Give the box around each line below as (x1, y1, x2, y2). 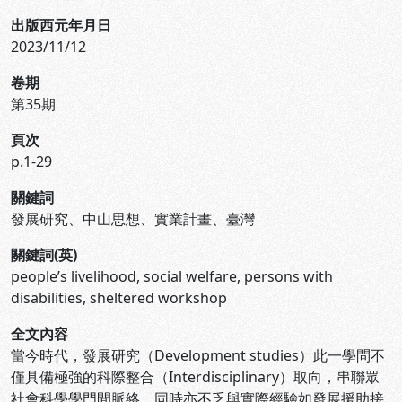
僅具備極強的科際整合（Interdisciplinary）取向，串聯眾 (11, 367, 380, 387)
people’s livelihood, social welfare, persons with (11, 267, 333, 286)
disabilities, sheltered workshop (11, 288, 227, 308)
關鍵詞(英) (11, 245, 77, 265)
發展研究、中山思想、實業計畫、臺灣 (11, 209, 255, 229)
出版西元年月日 (11, 15, 111, 35)
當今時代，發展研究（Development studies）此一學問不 (11, 345, 385, 365)
